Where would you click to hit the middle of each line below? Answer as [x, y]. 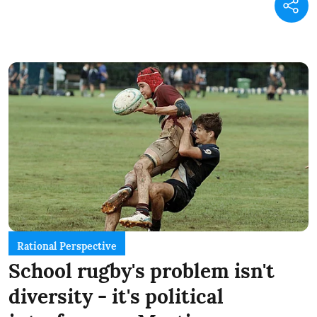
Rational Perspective [67, 246]
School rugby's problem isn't [142, 271]
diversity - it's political [116, 296]
